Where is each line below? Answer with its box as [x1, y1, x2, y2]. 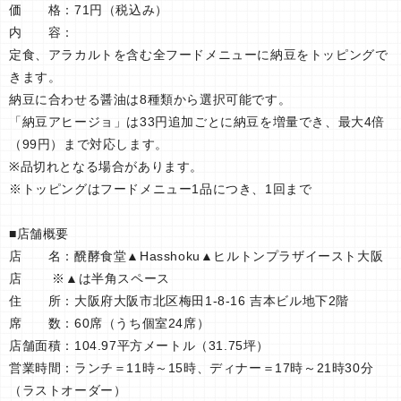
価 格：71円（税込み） [9, 2, 168, 17]
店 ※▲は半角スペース [9, 270, 170, 286]
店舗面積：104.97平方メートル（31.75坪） [9, 337, 269, 353]
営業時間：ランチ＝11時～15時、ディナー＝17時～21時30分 [9, 360, 374, 375]
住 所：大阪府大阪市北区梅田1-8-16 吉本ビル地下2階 [9, 293, 350, 308]
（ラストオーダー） [9, 382, 127, 397]
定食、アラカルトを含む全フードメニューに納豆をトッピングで [9, 47, 388, 62]
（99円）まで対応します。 [9, 136, 168, 151]
